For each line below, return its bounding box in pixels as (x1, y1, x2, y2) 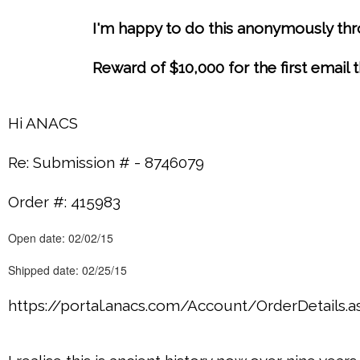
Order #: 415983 (8, 193, 121, 211)
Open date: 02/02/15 (8, 230, 113, 246)
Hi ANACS (8, 114, 78, 132)
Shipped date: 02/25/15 (8, 262, 127, 278)
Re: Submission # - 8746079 (8, 153, 204, 171)
